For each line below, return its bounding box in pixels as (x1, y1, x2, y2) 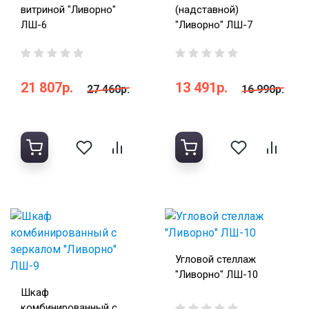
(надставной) (175, 3, 239, 17)
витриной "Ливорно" (21, 3, 116, 17)
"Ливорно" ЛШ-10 (175, 268, 258, 281)
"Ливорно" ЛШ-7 (175, 19, 252, 32)
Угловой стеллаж (175, 253, 256, 266)
